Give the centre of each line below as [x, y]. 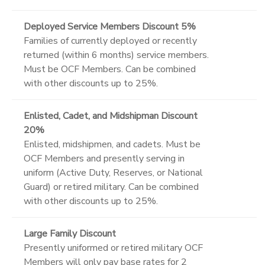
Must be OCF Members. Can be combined [110, 69]
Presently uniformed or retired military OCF [113, 248]
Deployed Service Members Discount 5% [110, 26]
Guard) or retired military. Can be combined [111, 187]
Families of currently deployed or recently [110, 41]
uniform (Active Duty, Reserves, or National [113, 172]
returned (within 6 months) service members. [116, 55]
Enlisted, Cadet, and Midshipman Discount [111, 116]
